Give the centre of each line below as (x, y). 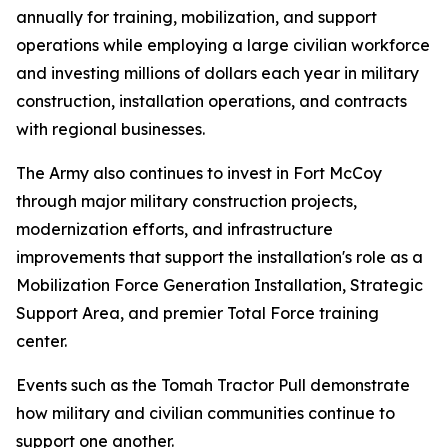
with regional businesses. (110, 129)
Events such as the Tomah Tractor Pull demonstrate (213, 385)
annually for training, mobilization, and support (196, 17)
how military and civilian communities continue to (205, 413)
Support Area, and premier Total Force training (197, 313)
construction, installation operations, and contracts (211, 101)
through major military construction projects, (186, 201)
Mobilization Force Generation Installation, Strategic (219, 285)
